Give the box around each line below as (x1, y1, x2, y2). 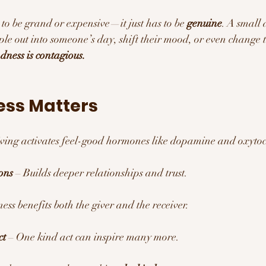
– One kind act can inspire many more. (6, 230, 179, 243)
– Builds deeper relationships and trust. (13, 166, 188, 179)
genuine (187, 16, 222, 30)
